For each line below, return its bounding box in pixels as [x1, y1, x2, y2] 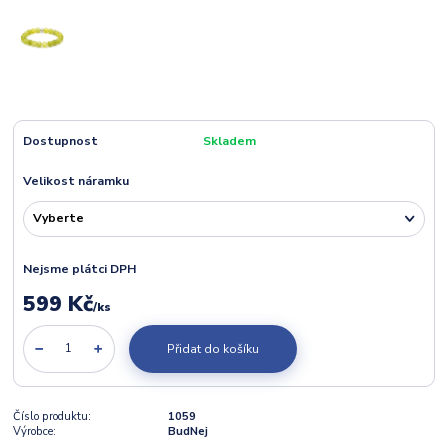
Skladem [202, 132, 256, 149]
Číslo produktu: [13, 408, 92, 424]
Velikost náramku [22, 172, 129, 189]
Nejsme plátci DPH [22, 260, 136, 277]
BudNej [167, 423, 208, 439]
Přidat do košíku [166, 340, 259, 357]
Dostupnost [22, 132, 98, 149]
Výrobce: [13, 423, 57, 439]
